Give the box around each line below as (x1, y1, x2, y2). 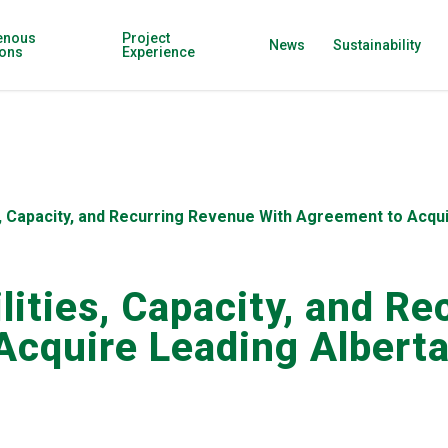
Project (122, 30, 171, 46)
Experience (122, 44, 196, 60)
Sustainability (332, 37, 421, 53)
